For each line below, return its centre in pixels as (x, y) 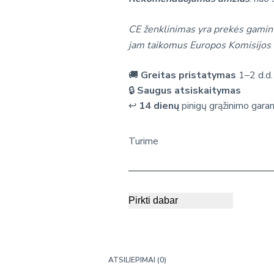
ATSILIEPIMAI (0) (137, 260)
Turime (144, 141)
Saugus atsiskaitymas (189, 90)
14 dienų (159, 106)
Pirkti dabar (154, 200)
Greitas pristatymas (189, 75)
